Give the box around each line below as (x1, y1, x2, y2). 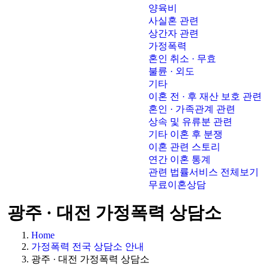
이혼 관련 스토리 (148, 142, 220, 152)
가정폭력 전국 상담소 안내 (31, 241, 144, 252)
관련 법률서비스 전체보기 (148, 167, 259, 177)
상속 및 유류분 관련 (148, 116, 232, 127)
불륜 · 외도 (148, 66, 195, 76)
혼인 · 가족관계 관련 (148, 104, 235, 114)
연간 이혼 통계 (148, 154, 211, 165)
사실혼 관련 (148, 16, 199, 26)
